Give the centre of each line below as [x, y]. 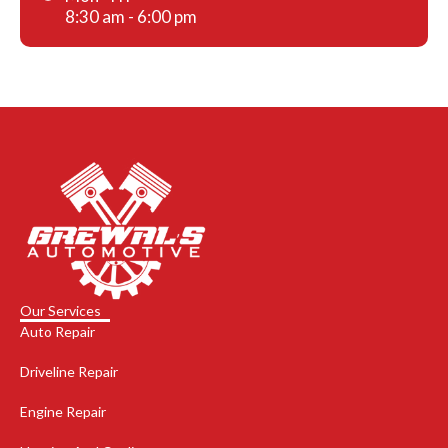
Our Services [60, 311]
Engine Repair [63, 412]
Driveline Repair [69, 372]
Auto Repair [57, 332]
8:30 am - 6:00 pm [131, 17]
